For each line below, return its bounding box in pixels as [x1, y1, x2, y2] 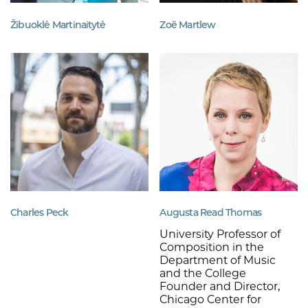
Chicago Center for [159, 293, 262, 307]
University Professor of [159, 228, 281, 241]
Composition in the [159, 241, 265, 254]
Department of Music [159, 254, 276, 267]
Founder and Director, [159, 280, 280, 294]
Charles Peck [10, 206, 69, 219]
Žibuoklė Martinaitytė [10, 18, 106, 31]
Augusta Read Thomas [159, 206, 262, 219]
